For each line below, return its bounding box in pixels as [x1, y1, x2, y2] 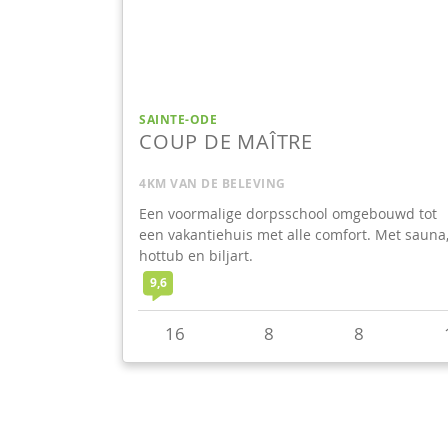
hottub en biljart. [139, 245, 253, 265]
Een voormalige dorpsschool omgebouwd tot [139, 203, 437, 223]
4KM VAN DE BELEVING [139, 174, 286, 192]
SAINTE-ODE [139, 110, 217, 128]
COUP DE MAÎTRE [139, 127, 313, 155]
